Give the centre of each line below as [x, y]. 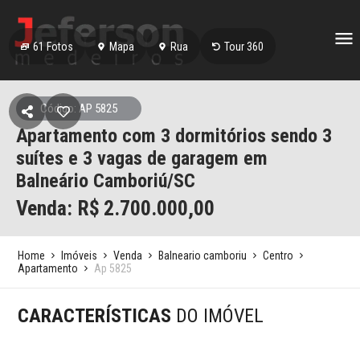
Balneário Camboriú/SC [106, 181]
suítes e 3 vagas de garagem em [142, 158]
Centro [278, 256]
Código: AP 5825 [79, 108]
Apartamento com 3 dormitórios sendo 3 [174, 136]
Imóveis [80, 256]
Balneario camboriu [203, 256]
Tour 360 [244, 46]
